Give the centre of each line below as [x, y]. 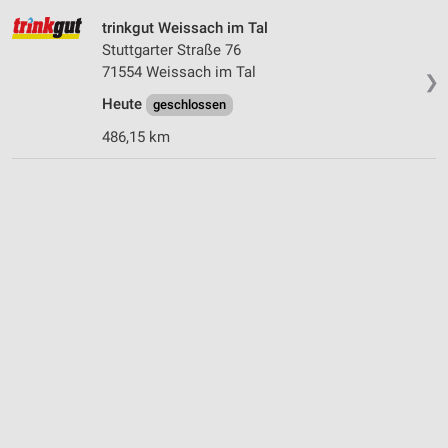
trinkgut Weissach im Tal [185, 27]
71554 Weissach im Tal [179, 71]
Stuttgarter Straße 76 [171, 49]
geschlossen [189, 104]
